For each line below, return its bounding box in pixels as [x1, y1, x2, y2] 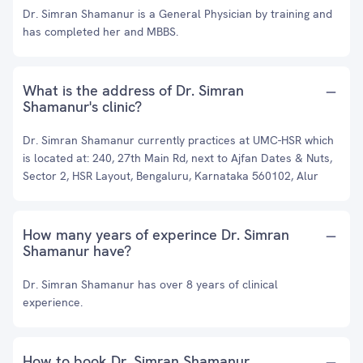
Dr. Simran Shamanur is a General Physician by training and [23, 6, 332, 21]
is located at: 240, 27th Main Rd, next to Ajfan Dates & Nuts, [23, 151, 332, 165]
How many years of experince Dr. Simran [23, 225, 289, 244]
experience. [23, 295, 83, 310]
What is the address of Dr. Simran [23, 81, 244, 100]
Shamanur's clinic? [23, 97, 142, 116]
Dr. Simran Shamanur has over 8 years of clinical [23, 277, 278, 292]
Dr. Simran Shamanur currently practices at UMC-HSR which [23, 133, 334, 147]
